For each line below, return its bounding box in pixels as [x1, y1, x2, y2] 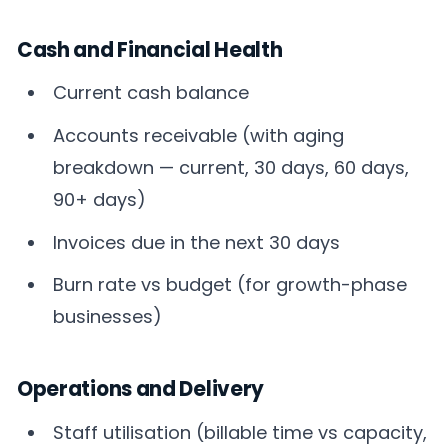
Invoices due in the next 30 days [53, 229, 341, 255]
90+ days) [53, 187, 147, 212]
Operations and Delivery [17, 374, 265, 403]
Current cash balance [53, 80, 250, 106]
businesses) [53, 304, 163, 330]
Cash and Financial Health [17, 35, 283, 64]
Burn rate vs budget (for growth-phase [53, 272, 408, 298]
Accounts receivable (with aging [53, 123, 345, 148]
